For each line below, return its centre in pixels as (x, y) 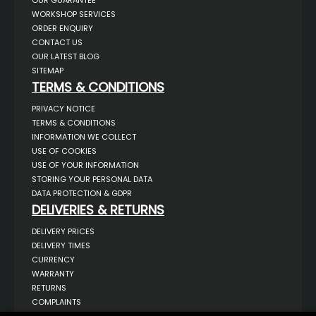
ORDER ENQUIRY (62, 28)
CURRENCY (53, 259)
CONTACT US (57, 42)
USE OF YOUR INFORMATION (85, 165)
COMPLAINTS (56, 302)
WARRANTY (53, 273)
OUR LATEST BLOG (66, 56)
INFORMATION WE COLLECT (84, 136)
